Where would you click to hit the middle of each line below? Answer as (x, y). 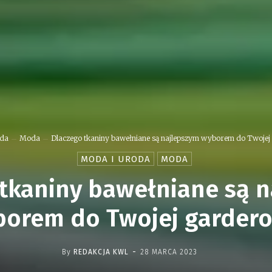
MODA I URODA (116, 159)
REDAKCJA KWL (101, 252)
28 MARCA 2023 (168, 252)
